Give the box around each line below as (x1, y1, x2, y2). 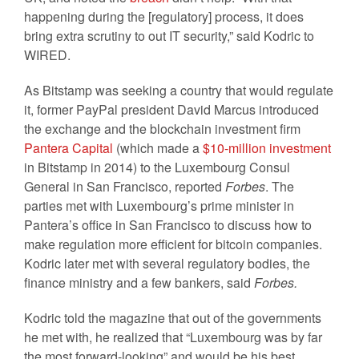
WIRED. (24, 46, 71, 64)
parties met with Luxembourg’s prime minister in (24, 196, 294, 215)
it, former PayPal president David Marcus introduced (24, 100, 319, 119)
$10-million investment (203, 139, 331, 157)
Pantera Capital (24, 139, 113, 157)
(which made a (113, 139, 203, 157)
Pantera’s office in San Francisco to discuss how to (24, 216, 312, 234)
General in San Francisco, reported (24, 177, 225, 196)
